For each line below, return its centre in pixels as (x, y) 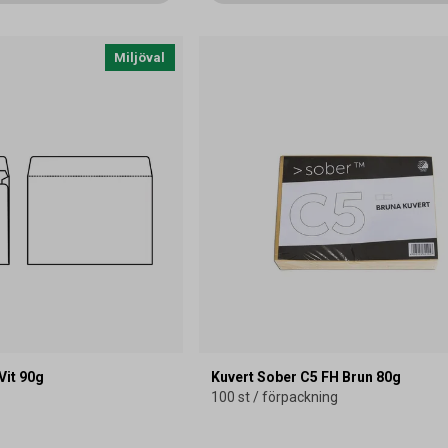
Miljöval (140, 57)
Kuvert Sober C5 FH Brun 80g (305, 376)
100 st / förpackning (274, 396)
